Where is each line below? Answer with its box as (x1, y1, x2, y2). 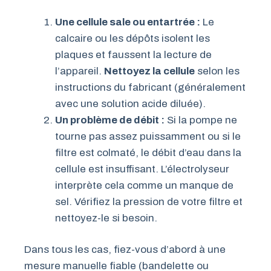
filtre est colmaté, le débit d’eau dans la (55, 146, 241, 158)
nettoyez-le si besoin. (55, 212, 157, 224)
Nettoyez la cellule (104, 65, 195, 77)
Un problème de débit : (55, 114, 165, 126)
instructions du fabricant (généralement (55, 81, 246, 93)
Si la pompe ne (165, 114, 237, 126)
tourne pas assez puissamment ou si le (55, 130, 241, 142)
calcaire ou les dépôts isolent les (55, 32, 210, 44)
